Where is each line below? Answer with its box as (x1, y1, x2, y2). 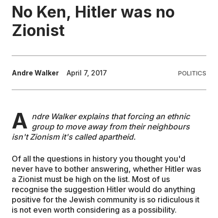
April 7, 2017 (67, 69, 107, 77)
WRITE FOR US (12, 79, 92, 93)
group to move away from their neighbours (32, 122, 190, 132)
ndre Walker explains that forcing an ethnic (32, 111, 190, 122)
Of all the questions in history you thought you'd (12, 154, 185, 164)
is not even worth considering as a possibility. (12, 205, 177, 215)
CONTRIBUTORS (12, 47, 101, 61)
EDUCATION (12, 15, 78, 29)
